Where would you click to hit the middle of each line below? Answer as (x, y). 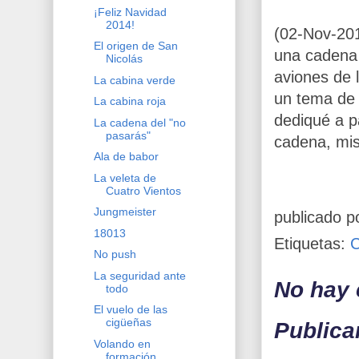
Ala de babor (126, 157)
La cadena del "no (139, 122)
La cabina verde (134, 80)
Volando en (122, 343)
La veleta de (125, 177)
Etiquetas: (312, 243)
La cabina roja (129, 101)
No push (115, 254)
